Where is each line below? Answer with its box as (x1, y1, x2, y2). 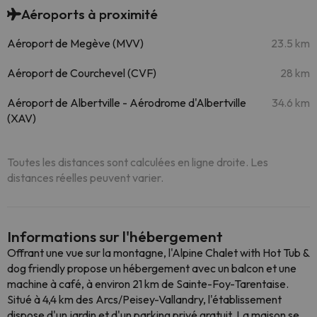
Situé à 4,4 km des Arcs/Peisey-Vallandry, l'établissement (7, 292, 282, 306)
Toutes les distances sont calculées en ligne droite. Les (7, 155, 268, 169)
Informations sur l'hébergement (7, 227, 223, 246)
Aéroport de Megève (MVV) (7, 36, 144, 50)
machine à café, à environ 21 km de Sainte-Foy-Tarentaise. (7, 277, 289, 291)
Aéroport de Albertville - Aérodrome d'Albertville (7, 96, 246, 110)
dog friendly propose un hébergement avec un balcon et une (7, 261, 296, 275)
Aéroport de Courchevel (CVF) (7, 66, 156, 80)
